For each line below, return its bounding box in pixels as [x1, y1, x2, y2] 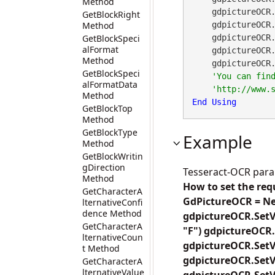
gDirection [82, 161, 125, 173]
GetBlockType [82, 126, 137, 138]
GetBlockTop [82, 103, 133, 114]
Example [183, 130, 252, 153]
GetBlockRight [82, 9, 140, 20]
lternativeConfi [82, 196, 142, 208]
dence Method [82, 207, 142, 219]
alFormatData [82, 79, 137, 90]
